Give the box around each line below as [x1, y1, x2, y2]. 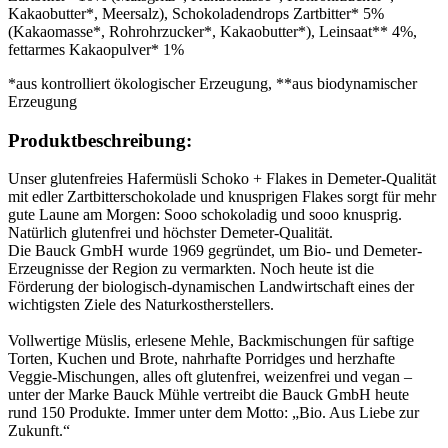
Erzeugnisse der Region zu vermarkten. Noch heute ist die [8, 260, 374, 278]
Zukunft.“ [8, 422, 70, 440]
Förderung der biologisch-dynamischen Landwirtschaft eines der [8, 278, 414, 296]
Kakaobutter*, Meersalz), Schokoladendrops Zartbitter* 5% [8, 4, 384, 22]
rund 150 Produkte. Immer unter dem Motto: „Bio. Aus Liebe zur [8, 404, 419, 422]
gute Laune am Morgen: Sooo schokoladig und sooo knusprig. [8, 206, 402, 224]
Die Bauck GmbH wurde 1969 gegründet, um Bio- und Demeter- [8, 242, 422, 260]
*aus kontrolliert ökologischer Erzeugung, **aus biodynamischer [8, 74, 417, 92]
